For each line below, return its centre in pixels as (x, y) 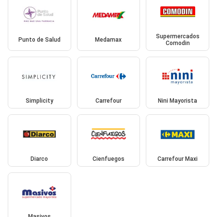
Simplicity (39, 101)
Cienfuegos (108, 159)
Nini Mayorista (178, 101)
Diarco (39, 159)
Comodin (178, 43)
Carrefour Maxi (178, 159)
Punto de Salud (39, 39)
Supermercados (178, 36)
